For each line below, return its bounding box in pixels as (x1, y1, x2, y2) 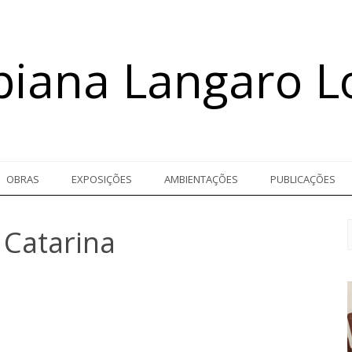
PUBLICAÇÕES (269, 171, 335, 186)
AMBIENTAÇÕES (164, 171, 238, 186)
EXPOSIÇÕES (71, 171, 133, 186)
